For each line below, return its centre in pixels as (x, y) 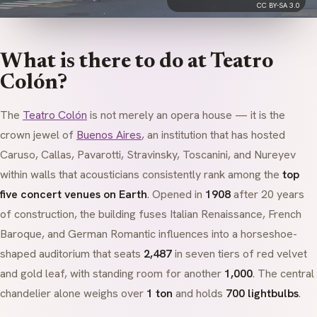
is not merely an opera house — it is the (186, 115)
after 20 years (267, 194)
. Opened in (176, 194)
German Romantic (112, 234)
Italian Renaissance (216, 214)
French (285, 214)
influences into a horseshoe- (226, 234)
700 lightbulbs (262, 293)
